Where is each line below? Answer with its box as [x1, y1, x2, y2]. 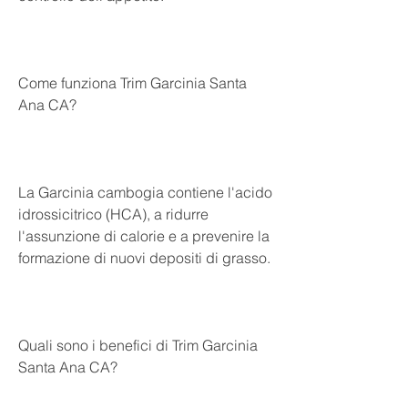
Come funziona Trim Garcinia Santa [18, 73, 247, 92]
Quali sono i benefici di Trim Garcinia [18, 335, 258, 354]
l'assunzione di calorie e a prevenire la [18, 226, 270, 245]
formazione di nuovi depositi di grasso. [18, 248, 270, 267]
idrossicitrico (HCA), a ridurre [18, 204, 209, 223]
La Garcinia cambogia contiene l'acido [18, 182, 272, 201]
